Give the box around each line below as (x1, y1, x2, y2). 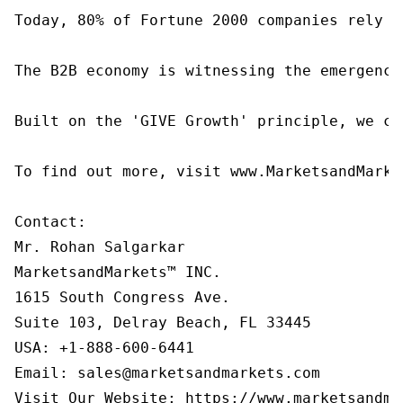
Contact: (14, 213, 86, 230)
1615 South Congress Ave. (14, 289, 230, 306)
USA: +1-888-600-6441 (14, 339, 194, 356)
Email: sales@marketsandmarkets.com (14, 364, 320, 381)
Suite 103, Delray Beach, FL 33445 (14, 314, 311, 331)
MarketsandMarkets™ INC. (14, 264, 221, 281)
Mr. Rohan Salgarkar (14, 238, 185, 255)
